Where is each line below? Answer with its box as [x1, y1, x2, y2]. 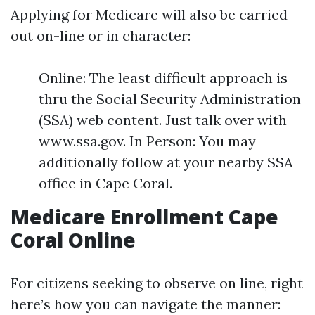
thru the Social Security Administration [39, 90, 301, 108]
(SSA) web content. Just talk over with [39, 111, 287, 129]
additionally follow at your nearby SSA [39, 153, 293, 171]
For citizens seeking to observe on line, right [11, 274, 303, 292]
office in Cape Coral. [39, 174, 172, 192]
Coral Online [11, 226, 136, 253]
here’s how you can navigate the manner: [11, 295, 281, 313]
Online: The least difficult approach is [39, 69, 288, 86]
